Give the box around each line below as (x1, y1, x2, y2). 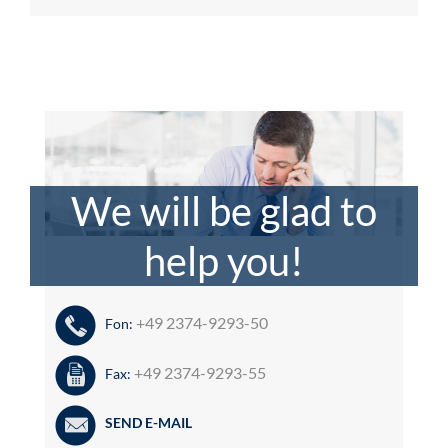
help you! (144, 236, 304, 285)
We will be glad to (71, 186, 377, 235)
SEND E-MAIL (105, 413, 192, 431)
